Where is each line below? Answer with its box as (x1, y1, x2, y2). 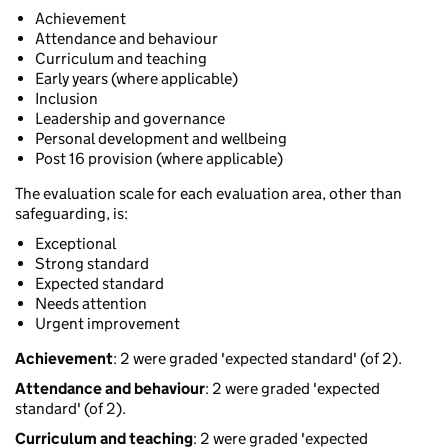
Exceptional (35, 234, 116, 254)
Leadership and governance (35, 109, 225, 129)
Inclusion (35, 89, 98, 109)
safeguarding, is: (15, 204, 128, 224)
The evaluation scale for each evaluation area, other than (15, 184, 402, 204)
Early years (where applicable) (35, 69, 238, 89)
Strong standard (35, 254, 149, 274)
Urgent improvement (35, 314, 180, 334)
